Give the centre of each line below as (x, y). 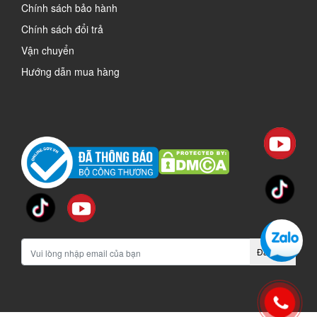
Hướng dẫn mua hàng (70, 72)
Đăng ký (273, 252)
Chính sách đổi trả (62, 29)
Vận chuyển (48, 51)
